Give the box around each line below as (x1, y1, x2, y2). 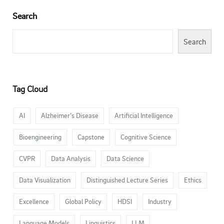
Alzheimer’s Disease (41, 111, 98, 119)
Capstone (77, 132, 104, 141)
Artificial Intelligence (114, 111, 173, 119)
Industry (148, 197, 171, 205)
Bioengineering (19, 132, 61, 141)
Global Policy (65, 197, 101, 205)
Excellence (19, 197, 49, 205)
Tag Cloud (12, 83, 47, 94)
